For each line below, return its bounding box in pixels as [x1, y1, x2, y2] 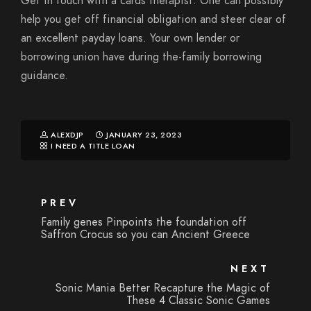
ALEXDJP [51, 130, 86, 140]
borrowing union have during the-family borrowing [21, 49, 262, 65]
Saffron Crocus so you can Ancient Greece [41, 227, 251, 242]
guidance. [21, 68, 68, 83]
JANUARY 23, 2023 [106, 130, 182, 140]
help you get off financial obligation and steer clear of [21, 12, 286, 27]
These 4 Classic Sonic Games [126, 293, 270, 308]
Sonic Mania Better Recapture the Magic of [55, 280, 270, 296]
